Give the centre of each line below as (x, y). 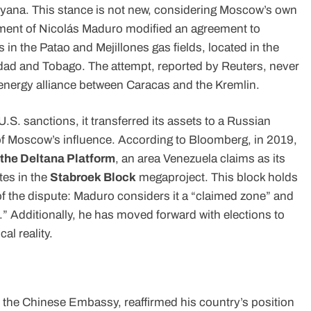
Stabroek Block (93, 178)
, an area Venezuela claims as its (200, 159)
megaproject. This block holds (217, 178)
